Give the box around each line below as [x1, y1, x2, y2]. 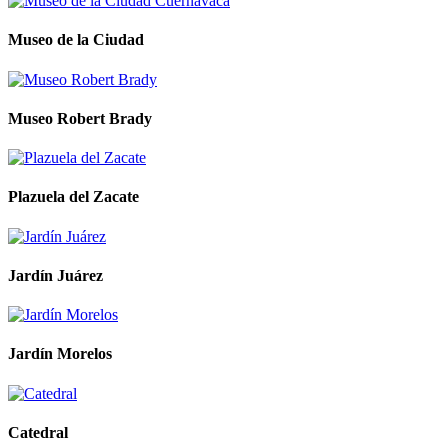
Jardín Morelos [8, 345, 112, 363]
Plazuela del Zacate [8, 188, 139, 206]
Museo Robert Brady [8, 109, 152, 127]
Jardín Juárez [8, 266, 103, 284]
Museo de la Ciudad [8, 31, 144, 49]
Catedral [8, 424, 68, 442]
